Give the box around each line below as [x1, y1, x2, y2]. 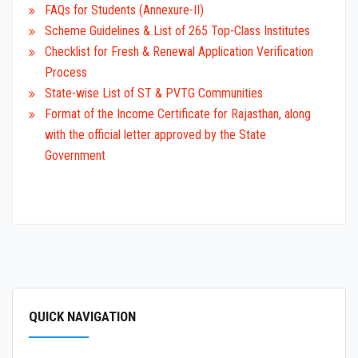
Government [45, 148, 105, 164]
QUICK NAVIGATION [29, 308, 136, 325]
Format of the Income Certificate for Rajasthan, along [45, 106, 311, 122]
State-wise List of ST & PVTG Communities [45, 86, 263, 101]
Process [45, 65, 87, 81]
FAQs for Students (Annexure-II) [45, 2, 204, 18]
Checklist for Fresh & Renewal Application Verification [45, 44, 313, 60]
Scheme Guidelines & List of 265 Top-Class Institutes [45, 23, 310, 39]
